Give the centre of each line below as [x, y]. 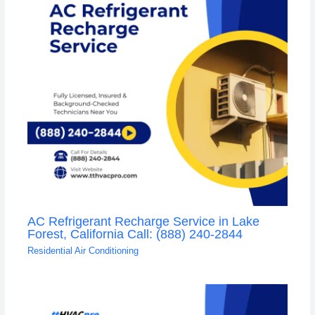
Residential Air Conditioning [83, 251]
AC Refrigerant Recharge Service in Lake [143, 221]
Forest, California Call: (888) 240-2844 [135, 233]
